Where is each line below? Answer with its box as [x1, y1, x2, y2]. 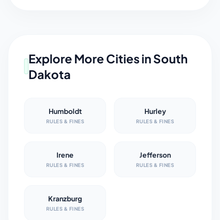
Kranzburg [48, 194, 82, 203]
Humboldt [48, 107, 82, 115]
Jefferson [139, 150, 171, 159]
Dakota [28, 67, 71, 82]
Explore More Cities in [28, 51, 153, 66]
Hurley [144, 107, 166, 115]
